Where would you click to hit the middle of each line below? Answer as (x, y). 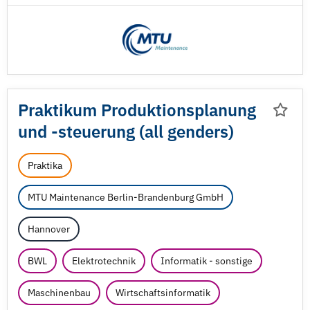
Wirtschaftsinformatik (163, 293)
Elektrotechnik (104, 261)
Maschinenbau (59, 293)
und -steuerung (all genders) (126, 131)
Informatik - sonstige (207, 261)
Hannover (49, 229)
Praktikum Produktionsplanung (137, 110)
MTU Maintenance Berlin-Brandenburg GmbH (126, 197)
